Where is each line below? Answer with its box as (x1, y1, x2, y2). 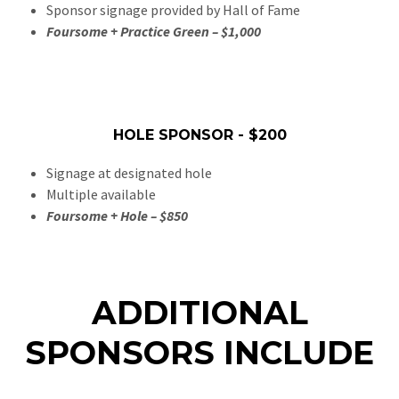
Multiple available (46, 185, 157, 204)
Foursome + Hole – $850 (46, 207, 189, 225)
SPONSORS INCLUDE (25, 333, 374, 373)
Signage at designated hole (46, 164, 213, 183)
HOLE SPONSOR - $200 (112, 126, 287, 144)
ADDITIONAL (91, 293, 308, 333)
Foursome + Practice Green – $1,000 (46, 22, 262, 41)
